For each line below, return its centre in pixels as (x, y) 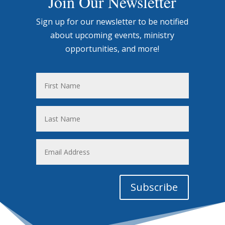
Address (50, 159)
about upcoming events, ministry (113, 35)
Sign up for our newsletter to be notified (113, 22)
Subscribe (154, 187)
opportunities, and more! (113, 49)
